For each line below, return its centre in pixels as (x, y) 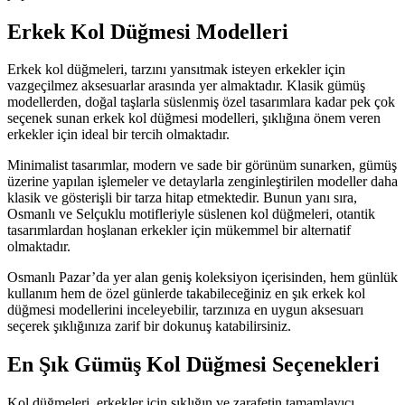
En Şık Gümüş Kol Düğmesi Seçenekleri (193, 365)
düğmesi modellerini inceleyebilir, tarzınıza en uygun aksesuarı (185, 310)
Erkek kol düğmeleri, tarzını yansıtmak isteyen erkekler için (176, 70)
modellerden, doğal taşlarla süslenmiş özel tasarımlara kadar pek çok (201, 102)
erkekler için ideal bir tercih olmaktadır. (118, 135)
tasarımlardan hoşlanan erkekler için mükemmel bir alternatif (179, 231)
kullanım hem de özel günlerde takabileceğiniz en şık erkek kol (186, 294)
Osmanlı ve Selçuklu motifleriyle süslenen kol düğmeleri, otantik (191, 214)
